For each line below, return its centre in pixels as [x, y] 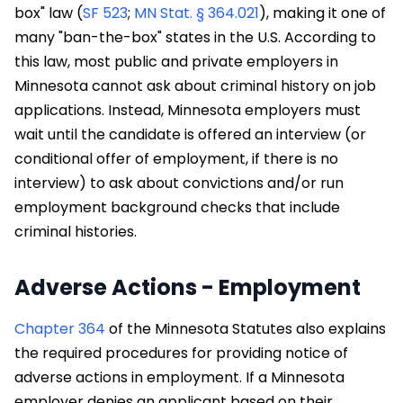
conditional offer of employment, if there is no [176, 158]
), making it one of [322, 13]
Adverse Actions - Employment [188, 287]
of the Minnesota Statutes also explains [246, 328]
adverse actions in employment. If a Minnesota [179, 377]
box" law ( [49, 13]
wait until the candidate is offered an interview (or [190, 134]
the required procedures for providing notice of [181, 353]
